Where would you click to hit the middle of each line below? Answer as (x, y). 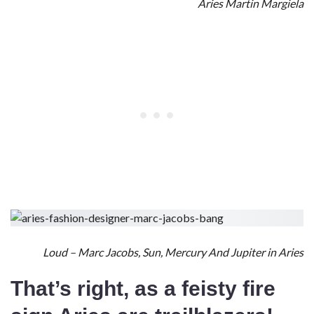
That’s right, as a (96, 288)
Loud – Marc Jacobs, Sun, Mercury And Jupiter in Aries (173, 252)
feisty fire (228, 288)
